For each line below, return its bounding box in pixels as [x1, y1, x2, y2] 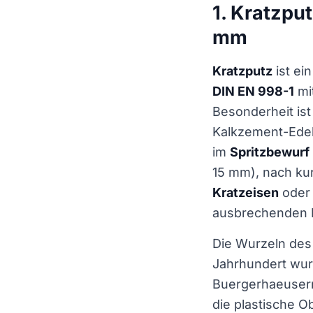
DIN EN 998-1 [212, 83, 294, 99]
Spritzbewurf [230, 144, 310, 159]
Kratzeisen [212, 184, 279, 200]
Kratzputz [212, 63, 272, 78]
